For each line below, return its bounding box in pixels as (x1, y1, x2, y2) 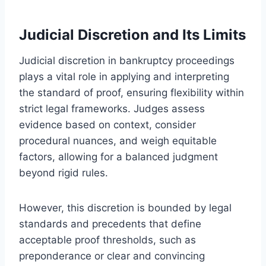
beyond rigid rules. (19, 166, 108, 179)
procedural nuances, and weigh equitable (19, 134, 217, 147)
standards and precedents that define (19, 217, 201, 230)
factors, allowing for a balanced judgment (19, 150, 218, 163)
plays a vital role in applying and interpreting (19, 70, 229, 83)
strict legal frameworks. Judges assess (19, 102, 205, 115)
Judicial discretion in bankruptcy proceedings (19, 54, 235, 66)
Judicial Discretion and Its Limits (19, 26, 246, 43)
